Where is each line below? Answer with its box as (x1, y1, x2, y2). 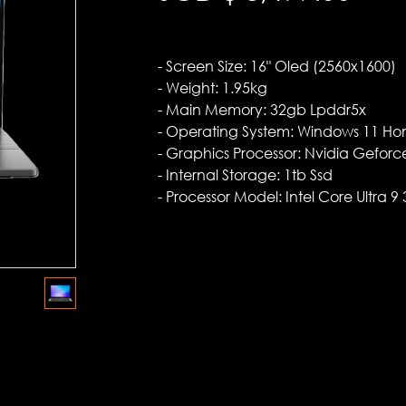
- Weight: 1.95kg (158, 79, 267, 97)
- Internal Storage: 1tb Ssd (158, 166, 333, 184)
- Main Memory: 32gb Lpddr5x (158, 101, 366, 119)
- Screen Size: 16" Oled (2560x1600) (158, 57, 396, 75)
